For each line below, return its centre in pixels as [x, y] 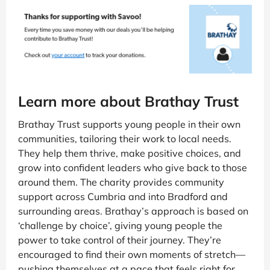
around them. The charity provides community [121, 182]
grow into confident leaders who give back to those [133, 168]
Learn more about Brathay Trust [128, 102]
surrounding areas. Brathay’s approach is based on [133, 211]
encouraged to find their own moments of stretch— [132, 255]
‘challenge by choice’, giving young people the [120, 226]
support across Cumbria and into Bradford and [123, 197]
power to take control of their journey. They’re [120, 240]
